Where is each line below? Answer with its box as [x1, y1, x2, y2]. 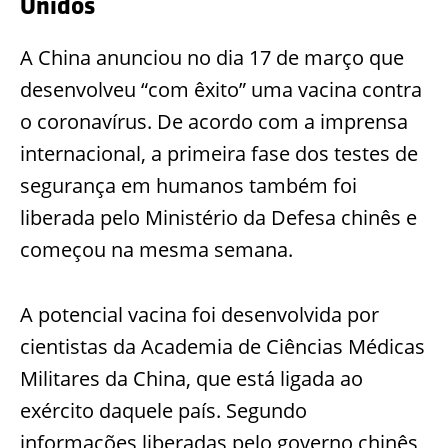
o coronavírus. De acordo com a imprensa [20, 107, 408, 135]
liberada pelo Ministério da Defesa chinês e [20, 203, 417, 231]
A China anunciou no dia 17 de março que [20, 43, 404, 71]
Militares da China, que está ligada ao [20, 364, 363, 392]
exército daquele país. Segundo [20, 396, 307, 424]
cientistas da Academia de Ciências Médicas [20, 332, 425, 360]
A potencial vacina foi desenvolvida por [20, 300, 379, 328]
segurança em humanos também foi [20, 171, 357, 199]
